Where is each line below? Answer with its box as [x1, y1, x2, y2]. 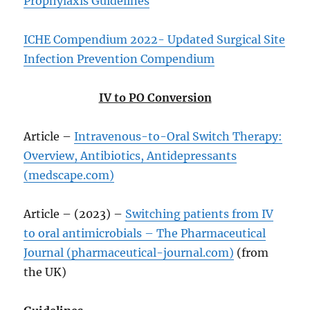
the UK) [24, 264, 67, 279]
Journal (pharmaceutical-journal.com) [24, 245, 235, 259]
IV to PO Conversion [98, 90, 212, 104]
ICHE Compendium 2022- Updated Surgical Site [24, 32, 286, 46]
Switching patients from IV [125, 206, 274, 221]
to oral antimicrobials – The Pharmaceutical [24, 226, 266, 240]
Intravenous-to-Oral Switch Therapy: [74, 129, 283, 143]
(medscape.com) [24, 167, 115, 182]
